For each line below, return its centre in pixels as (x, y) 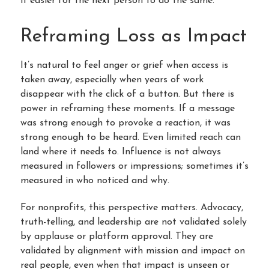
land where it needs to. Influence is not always (121, 152)
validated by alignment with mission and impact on (133, 251)
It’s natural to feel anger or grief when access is (124, 65)
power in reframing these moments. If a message (128, 108)
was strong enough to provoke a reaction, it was (125, 123)
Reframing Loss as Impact (134, 36)
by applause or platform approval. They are (117, 236)
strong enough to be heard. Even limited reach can (131, 137)
